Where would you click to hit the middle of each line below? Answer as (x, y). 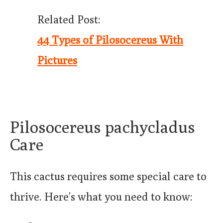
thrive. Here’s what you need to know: (101, 197)
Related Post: (69, 19)
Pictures (57, 60)
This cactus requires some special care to (108, 176)
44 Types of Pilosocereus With (110, 40)
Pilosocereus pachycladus (103, 127)
